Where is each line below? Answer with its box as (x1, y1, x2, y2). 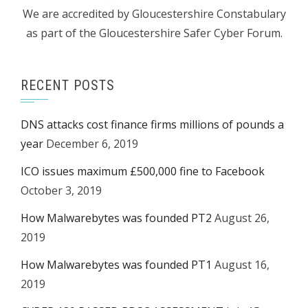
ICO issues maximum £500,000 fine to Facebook (21, 164, 265, 179)
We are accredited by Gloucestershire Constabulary (22, 6, 286, 21)
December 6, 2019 (46, 136, 138, 151)
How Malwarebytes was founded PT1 (21, 257, 212, 272)
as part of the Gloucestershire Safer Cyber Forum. (25, 25, 283, 41)
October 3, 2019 (21, 183, 102, 198)
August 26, (214, 210, 269, 225)
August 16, (214, 257, 269, 272)
